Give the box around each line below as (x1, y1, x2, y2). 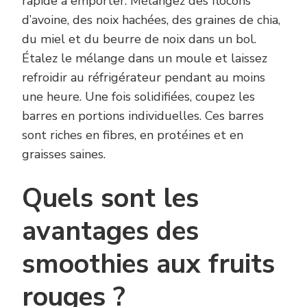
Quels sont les (22, 180, 199, 217)
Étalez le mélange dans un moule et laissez (22, 50, 267, 67)
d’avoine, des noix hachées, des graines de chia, (22, 12, 280, 29)
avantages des (22, 213, 199, 250)
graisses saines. (22, 146, 106, 163)
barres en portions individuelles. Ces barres (22, 108, 264, 125)
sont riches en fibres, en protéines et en (22, 127, 243, 144)
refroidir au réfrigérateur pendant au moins (22, 69, 265, 86)
